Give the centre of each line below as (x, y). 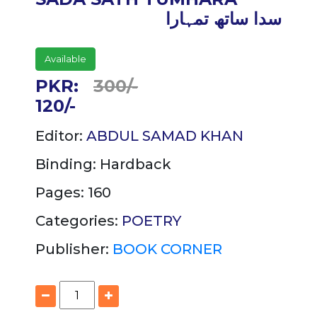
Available (65, 59)
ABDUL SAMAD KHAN (165, 136)
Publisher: (74, 249)
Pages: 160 (73, 193)
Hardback (136, 165)
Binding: (68, 165)
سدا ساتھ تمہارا (224, 19)
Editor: (61, 136)
